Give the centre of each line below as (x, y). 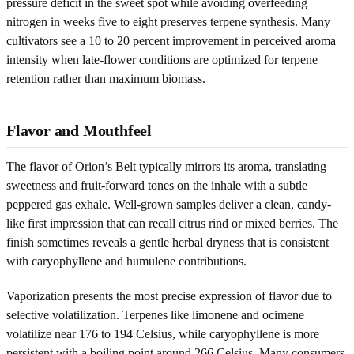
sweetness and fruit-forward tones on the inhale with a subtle (157, 185)
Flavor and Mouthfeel (79, 130)
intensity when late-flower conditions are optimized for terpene (162, 59)
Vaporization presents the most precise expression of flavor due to (169, 296)
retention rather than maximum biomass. (106, 78)
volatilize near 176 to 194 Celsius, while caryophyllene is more (163, 333)
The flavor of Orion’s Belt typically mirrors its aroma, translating (166, 166)
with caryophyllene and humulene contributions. (126, 261)
